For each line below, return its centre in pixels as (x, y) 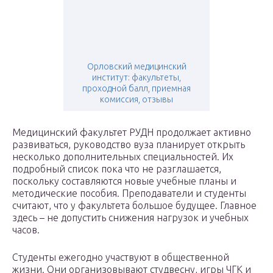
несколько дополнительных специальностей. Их (123, 157)
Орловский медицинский (136, 67)
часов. (26, 230)
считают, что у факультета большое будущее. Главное (134, 206)
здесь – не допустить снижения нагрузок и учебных (130, 218)
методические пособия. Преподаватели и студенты (129, 193)
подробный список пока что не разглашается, (117, 169)
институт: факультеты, (136, 78)
